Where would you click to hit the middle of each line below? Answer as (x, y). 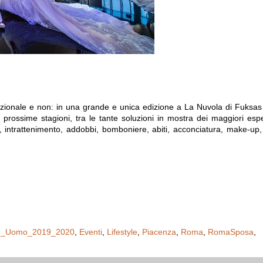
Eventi (91, 232)
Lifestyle (122, 232)
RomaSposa (231, 232)
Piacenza (159, 232)
